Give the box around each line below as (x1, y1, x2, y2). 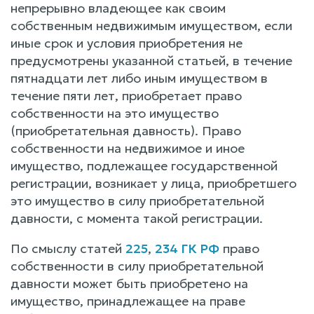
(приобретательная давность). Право (11, 122, 241, 139)
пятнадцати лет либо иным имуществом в (11, 69, 268, 86)
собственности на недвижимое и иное (11, 139, 245, 156)
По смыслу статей (11, 240, 125, 257)
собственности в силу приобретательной (11, 257, 264, 274)
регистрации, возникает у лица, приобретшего (11, 175, 296, 191)
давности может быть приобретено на (11, 275, 248, 292)
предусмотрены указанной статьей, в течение (11, 52, 292, 69)
